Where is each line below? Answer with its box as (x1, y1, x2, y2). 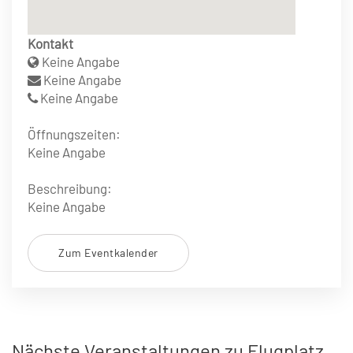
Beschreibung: (28, 180, 112, 196)
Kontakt (28, 35, 73, 51)
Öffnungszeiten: (28, 126, 121, 142)
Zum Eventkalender (58, 246, 158, 259)
